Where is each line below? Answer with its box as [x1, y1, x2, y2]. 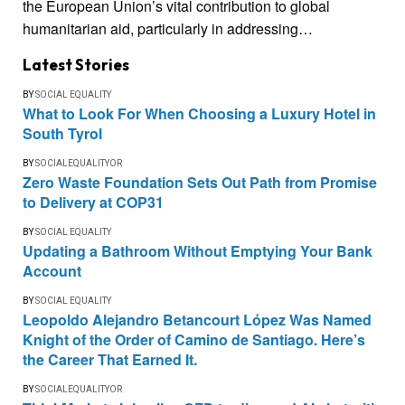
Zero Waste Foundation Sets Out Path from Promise [23, 172, 377, 193]
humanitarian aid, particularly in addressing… [23, 18, 313, 40]
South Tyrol [23, 123, 102, 145]
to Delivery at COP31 [23, 192, 164, 213]
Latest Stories [23, 55, 129, 75]
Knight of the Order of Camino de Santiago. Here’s [23, 329, 365, 351]
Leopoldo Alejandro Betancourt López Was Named [23, 309, 372, 331]
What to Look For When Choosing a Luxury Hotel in [23, 103, 376, 125]
